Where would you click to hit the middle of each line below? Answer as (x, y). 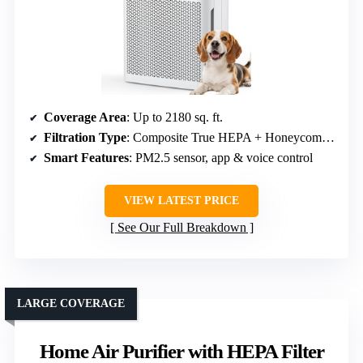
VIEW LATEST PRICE (181, 201)
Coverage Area (85, 117)
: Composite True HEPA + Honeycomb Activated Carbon (224, 138)
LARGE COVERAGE (71, 304)
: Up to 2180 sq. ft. (175, 117)
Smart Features (86, 158)
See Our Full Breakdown (181, 228)
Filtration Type (85, 138)
